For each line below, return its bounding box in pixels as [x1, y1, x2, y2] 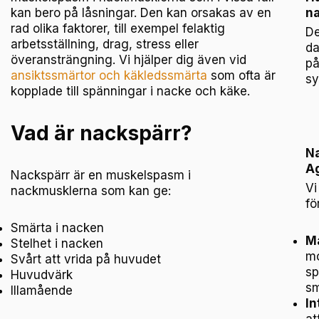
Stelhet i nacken [11, 236, 104, 251]
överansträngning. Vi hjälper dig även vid [11, 53, 247, 68]
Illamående [11, 283, 73, 298]
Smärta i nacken [11, 220, 105, 235]
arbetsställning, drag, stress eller [11, 37, 199, 52]
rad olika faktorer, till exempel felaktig [11, 21, 226, 36]
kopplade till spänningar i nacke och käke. [11, 84, 251, 99]
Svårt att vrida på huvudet [11, 251, 162, 266]
